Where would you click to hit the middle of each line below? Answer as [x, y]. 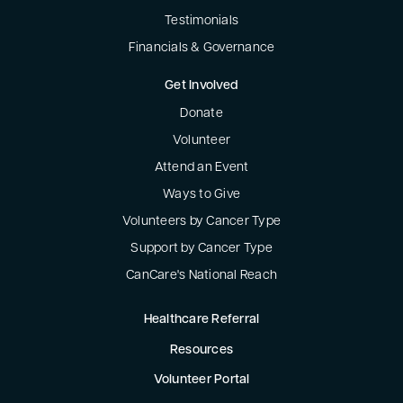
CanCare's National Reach [201, 276]
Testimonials [201, 22]
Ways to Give [201, 195]
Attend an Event [201, 168]
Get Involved [201, 86]
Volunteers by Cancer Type [201, 222]
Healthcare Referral [201, 319]
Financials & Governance [201, 49]
